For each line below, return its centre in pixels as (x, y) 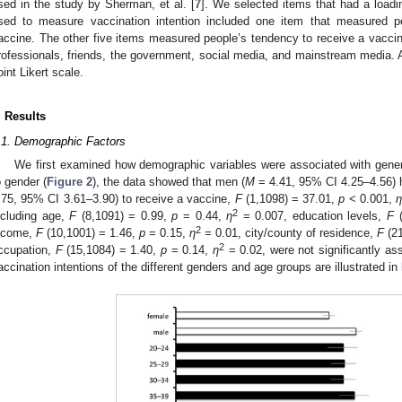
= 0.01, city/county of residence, (289, 232)
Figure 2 (70, 181)
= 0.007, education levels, (312, 215)
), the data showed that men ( (169, 181)
